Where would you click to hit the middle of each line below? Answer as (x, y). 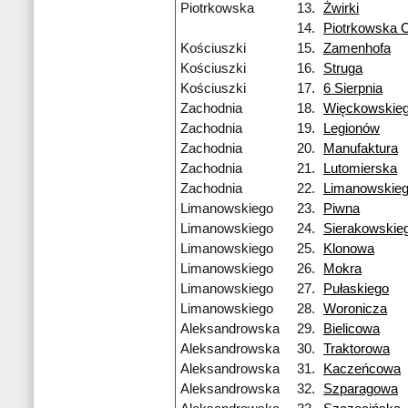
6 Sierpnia (353, 89)
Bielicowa (352, 329)
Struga (343, 69)
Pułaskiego (356, 289)
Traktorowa (357, 349)
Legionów (352, 129)
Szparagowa (361, 389)
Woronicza (355, 309)
